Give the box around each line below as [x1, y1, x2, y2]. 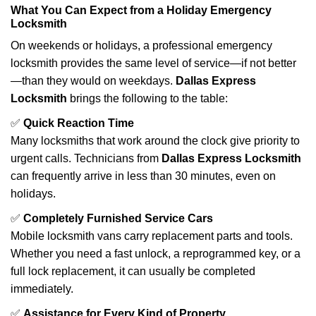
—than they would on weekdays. [11, 75, 176, 87]
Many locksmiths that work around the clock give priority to [11, 135, 300, 147]
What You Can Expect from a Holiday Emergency [11, 4, 272, 16]
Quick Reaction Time [23, 117, 134, 129]
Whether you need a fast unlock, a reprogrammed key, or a [11, 248, 300, 260]
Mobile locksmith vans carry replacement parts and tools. [11, 230, 293, 242]
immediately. [11, 283, 73, 295]
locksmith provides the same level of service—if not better [11, 57, 296, 69]
